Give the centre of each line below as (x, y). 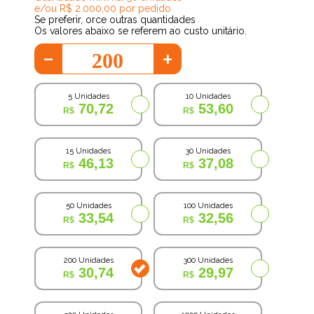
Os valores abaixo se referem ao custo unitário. (140, 31)
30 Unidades (208, 151)
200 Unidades (88, 261)
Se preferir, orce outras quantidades (115, 20)
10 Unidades (208, 97)
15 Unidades (89, 151)
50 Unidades (88, 206)
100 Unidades (208, 206)
